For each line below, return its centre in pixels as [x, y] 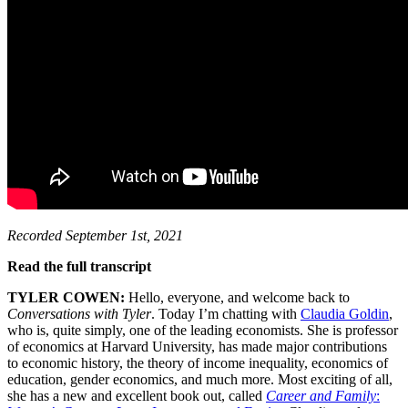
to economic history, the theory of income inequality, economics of [198, 363]
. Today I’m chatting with [226, 314]
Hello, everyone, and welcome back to [239, 298]
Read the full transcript [79, 267]
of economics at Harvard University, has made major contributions [197, 347]
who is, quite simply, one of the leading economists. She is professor [203, 331]
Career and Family [321, 396]
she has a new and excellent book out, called [137, 396]
